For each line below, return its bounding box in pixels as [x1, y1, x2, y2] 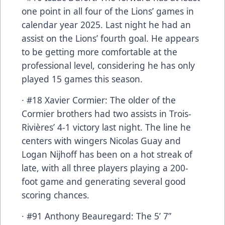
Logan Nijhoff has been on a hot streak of [22, 148, 192, 160]
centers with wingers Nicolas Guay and [22, 134, 181, 147]
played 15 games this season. [22, 72, 143, 85]
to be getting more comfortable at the [22, 45, 177, 58]
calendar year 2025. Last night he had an [22, 18, 191, 31]
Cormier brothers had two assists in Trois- [22, 107, 191, 120]
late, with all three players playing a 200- [22, 161, 188, 174]
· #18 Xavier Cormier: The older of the [22, 93, 176, 106]
